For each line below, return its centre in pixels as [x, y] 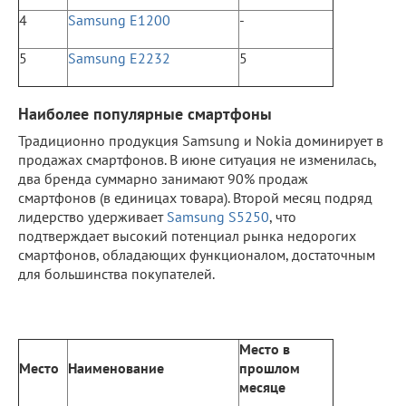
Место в [265, 348]
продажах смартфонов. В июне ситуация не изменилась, [197, 159]
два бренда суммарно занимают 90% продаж [163, 178]
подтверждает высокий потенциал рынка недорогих [187, 235]
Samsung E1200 [119, 19]
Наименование [116, 367]
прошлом [270, 367]
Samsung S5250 [218, 216]
